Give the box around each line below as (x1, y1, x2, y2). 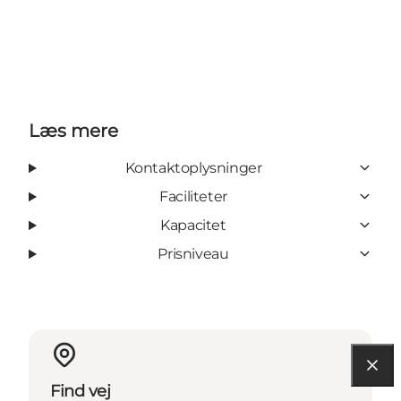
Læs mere (29, 119, 118, 141)
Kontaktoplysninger (124, 158, 262, 176)
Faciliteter (159, 187, 227, 205)
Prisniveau (158, 244, 229, 262)
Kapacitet (160, 216, 226, 234)
